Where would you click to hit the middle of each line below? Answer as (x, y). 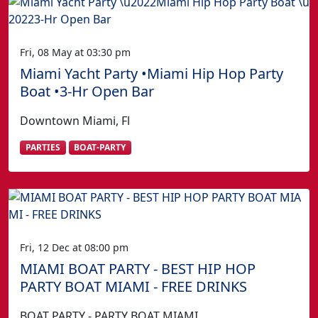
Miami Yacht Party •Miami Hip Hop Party (152, 73)
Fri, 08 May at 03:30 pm (75, 52)
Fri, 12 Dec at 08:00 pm (74, 248)
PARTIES (43, 147)
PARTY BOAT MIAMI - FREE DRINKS (133, 287)
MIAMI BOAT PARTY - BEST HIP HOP (138, 269)
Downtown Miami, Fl (75, 120)
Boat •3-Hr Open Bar (87, 91)
